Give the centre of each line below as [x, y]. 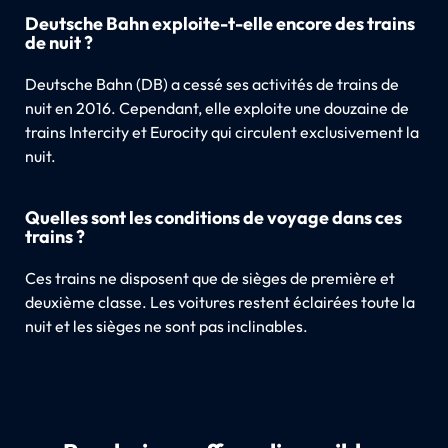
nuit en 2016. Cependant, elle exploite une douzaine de [216, 107]
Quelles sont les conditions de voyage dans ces [213, 217]
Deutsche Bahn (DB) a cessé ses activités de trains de [211, 83]
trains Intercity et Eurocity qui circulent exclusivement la [221, 131]
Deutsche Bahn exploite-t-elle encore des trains [219, 23]
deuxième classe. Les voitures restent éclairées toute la [219, 301]
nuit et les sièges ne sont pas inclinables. [166, 325]
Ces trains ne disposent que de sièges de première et [209, 277]
